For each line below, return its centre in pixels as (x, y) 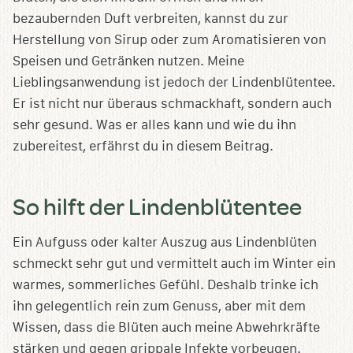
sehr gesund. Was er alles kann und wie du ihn (154, 125)
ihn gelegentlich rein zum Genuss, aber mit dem (159, 307)
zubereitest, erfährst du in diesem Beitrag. (143, 147)
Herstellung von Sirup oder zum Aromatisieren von (169, 40)
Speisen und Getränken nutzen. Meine (128, 61)
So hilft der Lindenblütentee (157, 206)
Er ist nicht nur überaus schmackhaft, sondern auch (172, 104)
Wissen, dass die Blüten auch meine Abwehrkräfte (166, 328)
